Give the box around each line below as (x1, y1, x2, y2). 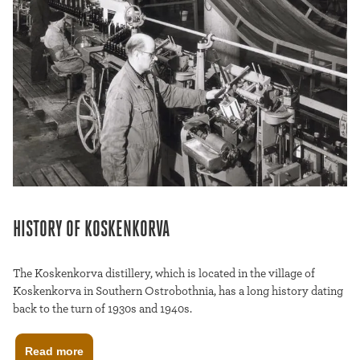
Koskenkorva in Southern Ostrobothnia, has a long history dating (13, 284, 343, 297)
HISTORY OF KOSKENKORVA (13, 219, 170, 242)
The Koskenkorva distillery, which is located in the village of (13, 267, 315, 280)
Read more (25, 344, 84, 358)
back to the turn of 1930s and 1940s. (13, 302, 192, 315)
